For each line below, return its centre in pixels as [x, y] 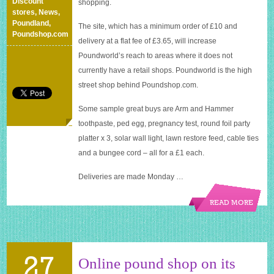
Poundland [31, 24]
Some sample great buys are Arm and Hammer [156, 109]
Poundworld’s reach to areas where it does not [156, 56]
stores [24, 13]
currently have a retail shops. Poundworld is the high [165, 71]
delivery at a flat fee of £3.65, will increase [148, 41]
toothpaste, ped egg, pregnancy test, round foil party [165, 124]
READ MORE [232, 203]
